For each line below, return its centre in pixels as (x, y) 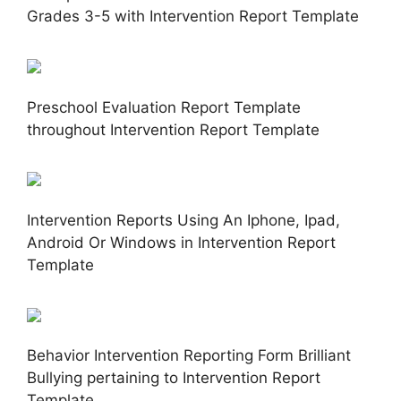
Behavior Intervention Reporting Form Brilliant (189, 356)
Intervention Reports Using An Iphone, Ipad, (183, 220)
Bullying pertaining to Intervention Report (174, 378)
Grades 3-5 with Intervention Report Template (193, 17)
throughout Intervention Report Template (173, 129)
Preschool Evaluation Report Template (164, 107)
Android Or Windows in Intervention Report (181, 242)
